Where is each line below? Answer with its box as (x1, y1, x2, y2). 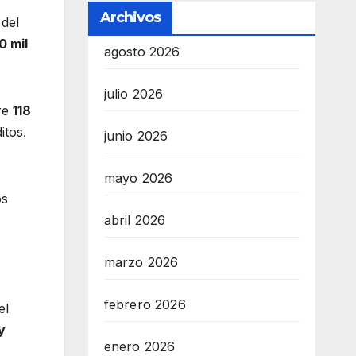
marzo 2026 (103, 254, 179, 271)
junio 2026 (103, 128, 168, 145)
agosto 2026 (103, 44, 180, 60)
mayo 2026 (103, 170, 173, 187)
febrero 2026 (103, 296, 186, 313)
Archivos (99, 9, 161, 27)
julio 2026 (103, 86, 164, 103)
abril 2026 (103, 212, 166, 229)
